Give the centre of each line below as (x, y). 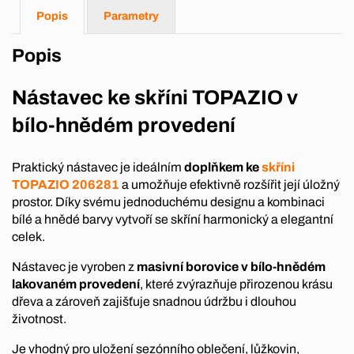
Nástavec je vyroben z (74, 267)
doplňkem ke (223, 168)
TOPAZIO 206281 (66, 185)
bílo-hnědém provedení (124, 125)
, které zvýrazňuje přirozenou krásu (236, 284)
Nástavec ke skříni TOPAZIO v (155, 97)
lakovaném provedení (76, 284)
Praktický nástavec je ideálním (98, 168)
